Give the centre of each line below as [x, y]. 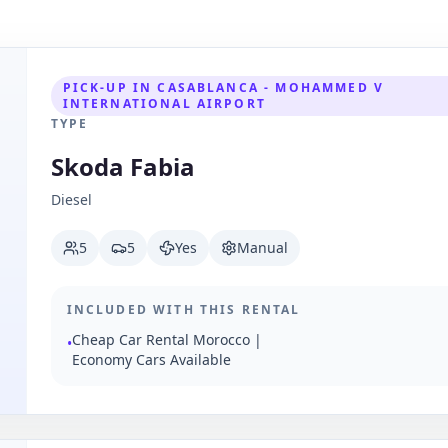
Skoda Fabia [122, 166]
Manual [262, 247]
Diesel [71, 199]
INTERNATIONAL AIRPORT [164, 103]
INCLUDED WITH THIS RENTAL [183, 309]
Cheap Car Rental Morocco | [166, 339]
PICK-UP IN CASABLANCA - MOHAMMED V [223, 87]
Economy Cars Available [151, 359]
